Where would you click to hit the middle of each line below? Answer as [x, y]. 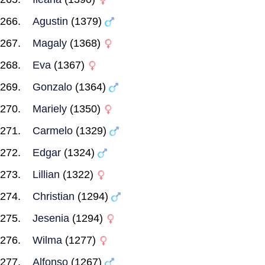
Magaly [50, 43]
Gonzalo [52, 87]
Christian [54, 196]
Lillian [46, 174]
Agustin [50, 21]
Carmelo [53, 131]
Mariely [50, 109]
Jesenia [51, 218]
